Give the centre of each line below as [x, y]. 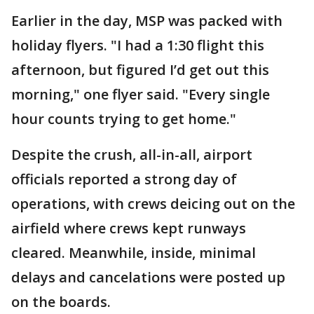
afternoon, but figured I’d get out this [140, 70]
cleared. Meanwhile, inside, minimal [134, 253]
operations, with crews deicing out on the [153, 204]
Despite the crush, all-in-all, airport [132, 155]
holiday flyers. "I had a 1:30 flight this [138, 45]
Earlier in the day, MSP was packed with [147, 21]
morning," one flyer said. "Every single [141, 94]
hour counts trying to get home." [124, 119]
